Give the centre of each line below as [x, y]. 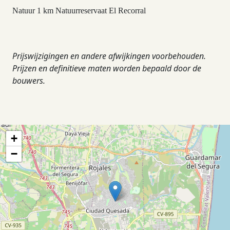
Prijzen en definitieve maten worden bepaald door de [107, 68]
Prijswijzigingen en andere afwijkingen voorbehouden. [109, 56]
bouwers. [29, 81]
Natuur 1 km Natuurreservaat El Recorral [79, 11]
